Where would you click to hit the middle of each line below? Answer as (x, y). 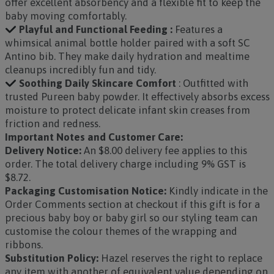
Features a (197, 29)
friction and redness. (52, 124)
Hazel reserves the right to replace (180, 258)
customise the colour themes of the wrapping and (121, 231)
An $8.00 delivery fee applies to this (165, 150)
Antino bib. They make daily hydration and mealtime (127, 56)
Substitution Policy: (51, 258)
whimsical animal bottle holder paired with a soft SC (127, 43)
